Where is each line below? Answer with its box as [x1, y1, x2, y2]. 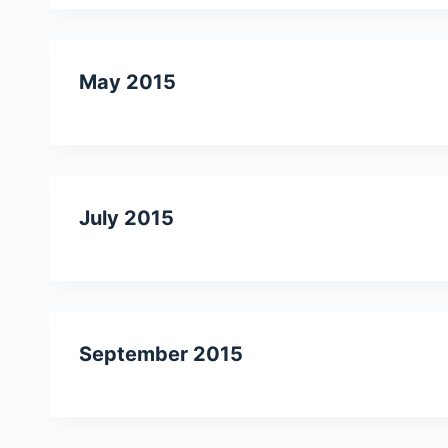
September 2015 [79, 342, 243, 366]
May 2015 [79, 70, 176, 94]
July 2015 [79, 206, 174, 230]
